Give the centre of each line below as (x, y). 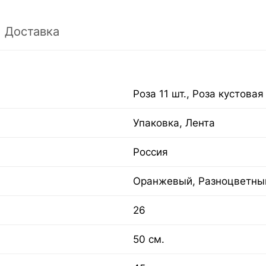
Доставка (32, 31)
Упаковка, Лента (174, 123)
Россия (151, 152)
